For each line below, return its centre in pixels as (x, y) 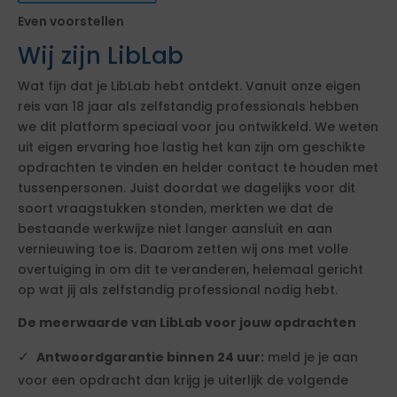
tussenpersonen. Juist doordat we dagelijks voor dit (187, 188)
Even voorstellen (71, 21)
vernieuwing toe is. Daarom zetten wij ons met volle (183, 249)
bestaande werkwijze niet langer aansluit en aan (175, 229)
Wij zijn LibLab (101, 56)
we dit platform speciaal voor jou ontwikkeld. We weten (198, 127)
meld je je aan (311, 357)
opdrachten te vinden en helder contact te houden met (198, 167)
